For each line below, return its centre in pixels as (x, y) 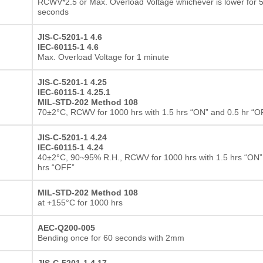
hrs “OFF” (56, 167)
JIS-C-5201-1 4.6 (70, 37)
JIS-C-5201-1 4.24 (72, 137)
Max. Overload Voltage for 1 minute (103, 57)
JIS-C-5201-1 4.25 (72, 82)
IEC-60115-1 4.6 (68, 47)
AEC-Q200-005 (66, 227)
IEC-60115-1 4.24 (70, 147)
